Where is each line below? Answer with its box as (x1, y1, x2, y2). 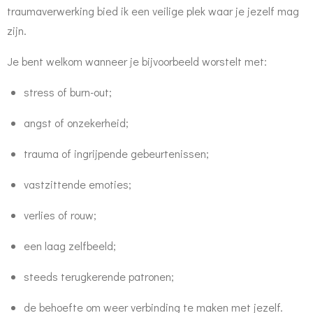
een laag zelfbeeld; (24, 238, 116, 253)
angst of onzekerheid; (24, 115, 129, 130)
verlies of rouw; (24, 208, 96, 222)
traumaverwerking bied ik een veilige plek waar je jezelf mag (7, 3, 299, 18)
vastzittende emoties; (24, 177, 131, 191)
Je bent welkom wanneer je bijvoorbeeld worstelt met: (7, 54, 267, 68)
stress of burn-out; (24, 85, 112, 99)
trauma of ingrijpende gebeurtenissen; (24, 146, 209, 161)
